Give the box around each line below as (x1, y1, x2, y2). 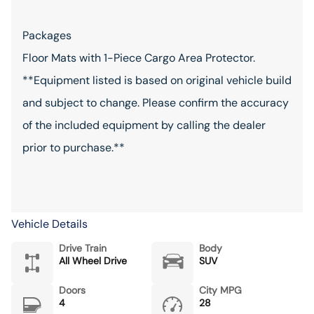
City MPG (199, 284, 242, 296)
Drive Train (59, 242, 107, 254)
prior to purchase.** (22, 140, 125, 155)
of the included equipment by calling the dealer (22, 118, 266, 132)
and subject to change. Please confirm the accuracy (22, 95, 289, 110)
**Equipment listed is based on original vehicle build (22, 73, 292, 88)
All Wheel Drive (59, 254, 127, 267)
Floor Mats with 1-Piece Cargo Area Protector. (22, 50, 255, 65)
